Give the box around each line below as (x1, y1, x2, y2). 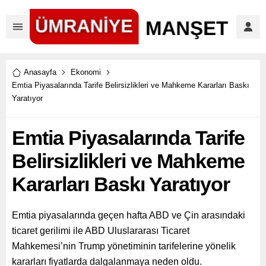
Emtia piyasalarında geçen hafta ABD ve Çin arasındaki (12, 210, 245, 220)
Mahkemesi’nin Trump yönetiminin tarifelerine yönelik (12, 241, 236, 251)
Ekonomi (71, 68, 101, 77)
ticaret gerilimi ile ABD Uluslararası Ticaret (12, 226, 189, 236)
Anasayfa (24, 68, 56, 77)
